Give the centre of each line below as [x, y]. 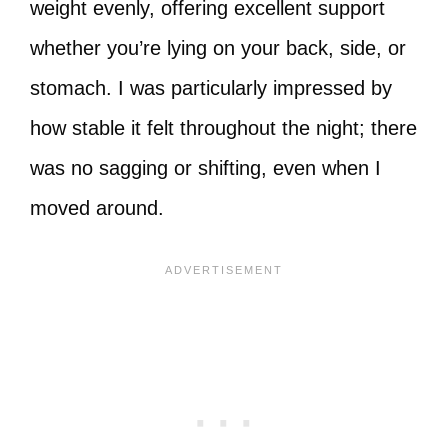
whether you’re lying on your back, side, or [218, 48]
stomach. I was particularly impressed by [211, 88]
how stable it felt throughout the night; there [223, 128]
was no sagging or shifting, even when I [205, 168]
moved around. [97, 208]
